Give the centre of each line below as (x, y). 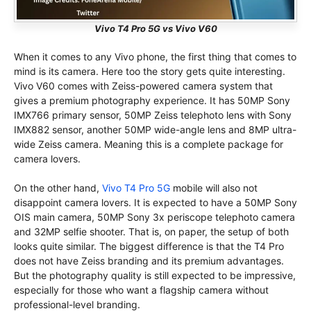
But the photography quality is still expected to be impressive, (155, 276)
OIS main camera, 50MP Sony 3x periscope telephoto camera (154, 217)
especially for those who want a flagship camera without (141, 290)
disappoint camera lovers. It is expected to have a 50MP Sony (155, 203)
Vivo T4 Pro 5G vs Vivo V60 (155, 29)
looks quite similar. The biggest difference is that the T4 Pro (149, 246)
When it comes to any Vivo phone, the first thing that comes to (155, 57)
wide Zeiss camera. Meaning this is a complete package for (149, 144)
